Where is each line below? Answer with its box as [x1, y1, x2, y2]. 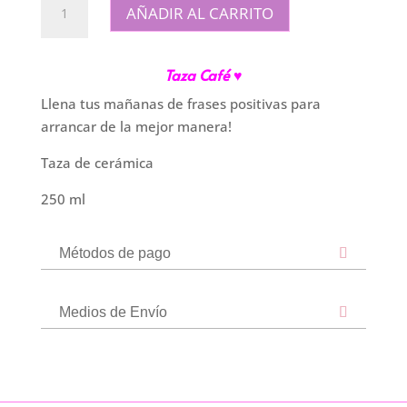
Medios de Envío [58, 304, 167, 320]
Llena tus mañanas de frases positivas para [40, 94, 321, 113]
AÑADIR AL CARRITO [125, 2, 273, 24]
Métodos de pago [58, 245, 171, 261]
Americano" [39, 35, 115, 53]
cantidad [39, 57, 96, 75]
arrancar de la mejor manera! [40, 117, 232, 135]
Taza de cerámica [40, 154, 154, 172]
